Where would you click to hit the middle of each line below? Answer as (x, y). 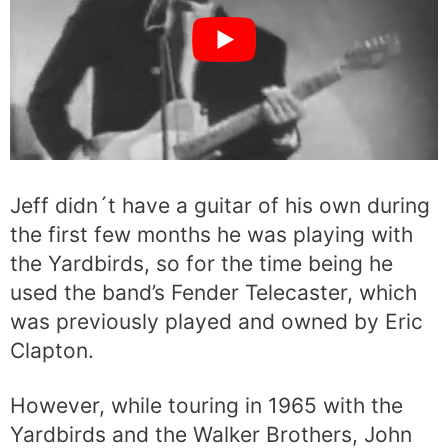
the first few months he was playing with (211, 235)
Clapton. (52, 351)
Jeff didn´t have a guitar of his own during (220, 206)
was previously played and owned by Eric (216, 322)
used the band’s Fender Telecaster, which (213, 293)
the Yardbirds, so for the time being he (201, 264)
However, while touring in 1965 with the (206, 405)
